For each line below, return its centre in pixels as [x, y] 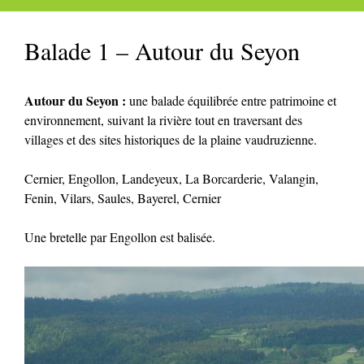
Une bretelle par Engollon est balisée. [120, 236]
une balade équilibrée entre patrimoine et [233, 100]
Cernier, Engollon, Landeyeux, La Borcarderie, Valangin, [171, 178]
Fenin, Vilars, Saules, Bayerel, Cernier [123, 197]
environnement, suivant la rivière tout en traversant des [163, 119]
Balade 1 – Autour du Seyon [162, 50]
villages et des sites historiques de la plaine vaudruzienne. [171, 139]
